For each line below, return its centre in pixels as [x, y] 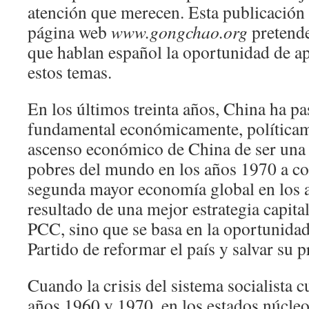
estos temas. [70, 72]
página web [69, 32]
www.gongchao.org [179, 32]
